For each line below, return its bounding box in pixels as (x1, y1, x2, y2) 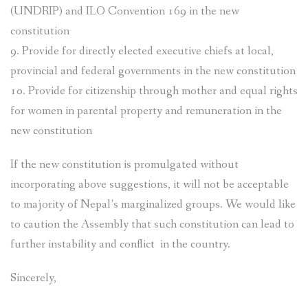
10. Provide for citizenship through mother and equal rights (10, 82, 298, 99)
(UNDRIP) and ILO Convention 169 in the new (10, 3, 239, 19)
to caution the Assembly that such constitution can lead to (10, 216, 294, 232)
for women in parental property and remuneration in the (10, 102, 282, 119)
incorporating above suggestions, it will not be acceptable (10, 176, 289, 192)
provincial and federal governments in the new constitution (10, 63, 296, 79)
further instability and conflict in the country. (10, 236, 230, 252)
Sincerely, (10, 269, 56, 286)
